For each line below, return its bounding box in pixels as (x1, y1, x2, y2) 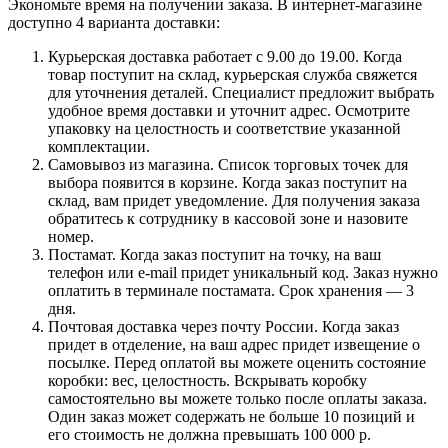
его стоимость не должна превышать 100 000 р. (48, 425, 371, 443)
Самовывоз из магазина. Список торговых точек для (48, 155, 408, 173)
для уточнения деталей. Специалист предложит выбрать (48, 83, 434, 101)
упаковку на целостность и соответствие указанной (48, 119, 401, 137)
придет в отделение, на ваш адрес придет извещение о (48, 335, 420, 353)
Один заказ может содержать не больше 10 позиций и (48, 407, 415, 425)
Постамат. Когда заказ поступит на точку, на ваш (48, 245, 381, 263)
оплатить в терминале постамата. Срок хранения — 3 (48, 281, 414, 299)
